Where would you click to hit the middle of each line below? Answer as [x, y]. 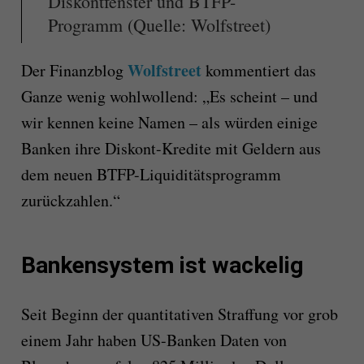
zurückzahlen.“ [70, 201]
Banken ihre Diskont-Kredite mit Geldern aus [171, 149]
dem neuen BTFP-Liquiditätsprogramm [151, 175]
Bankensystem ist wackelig [162, 266]
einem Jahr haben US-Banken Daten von [154, 340]
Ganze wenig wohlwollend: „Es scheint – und [169, 97]
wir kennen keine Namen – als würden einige [169, 123]
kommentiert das [258, 71]
